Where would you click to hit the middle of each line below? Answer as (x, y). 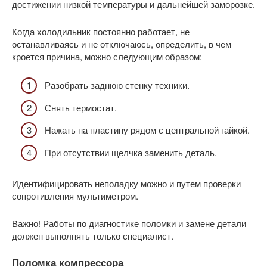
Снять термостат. (81, 107)
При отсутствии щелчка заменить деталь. (131, 152)
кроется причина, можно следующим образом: (107, 56)
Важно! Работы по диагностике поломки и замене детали (129, 223)
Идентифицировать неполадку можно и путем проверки (126, 183)
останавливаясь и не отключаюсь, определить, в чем (122, 44)
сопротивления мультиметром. (75, 195)
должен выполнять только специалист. (93, 235)
